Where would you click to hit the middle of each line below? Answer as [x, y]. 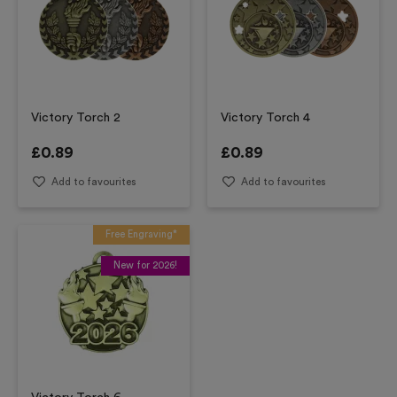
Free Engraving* [141, 234]
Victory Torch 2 [76, 118]
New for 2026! [145, 265]
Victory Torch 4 [265, 118]
